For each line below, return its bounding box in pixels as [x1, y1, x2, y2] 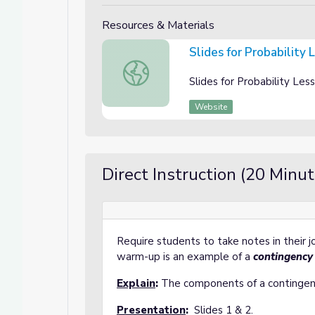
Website [195, 101, 228, 112]
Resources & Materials [102, 18, 214, 33]
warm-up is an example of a [117, 250, 253, 264]
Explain [117, 276, 155, 290]
